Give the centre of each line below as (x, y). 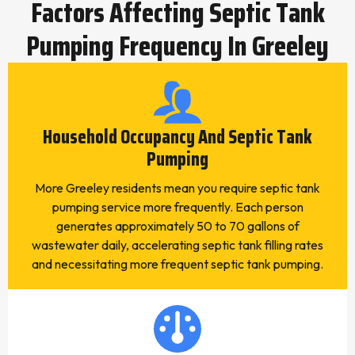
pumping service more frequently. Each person (177, 207)
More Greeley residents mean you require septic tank (177, 188)
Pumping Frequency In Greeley (177, 46)
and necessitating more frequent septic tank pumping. (177, 264)
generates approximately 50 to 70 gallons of (177, 226)
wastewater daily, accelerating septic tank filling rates (177, 245)
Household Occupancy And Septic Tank (177, 137)
